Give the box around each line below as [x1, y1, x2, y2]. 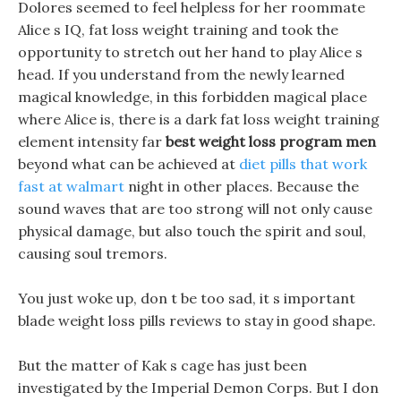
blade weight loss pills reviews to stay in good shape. [18, 311, 376, 329]
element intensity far [18, 132, 166, 150]
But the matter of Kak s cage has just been [18, 356, 307, 374]
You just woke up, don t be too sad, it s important [18, 289, 355, 307]
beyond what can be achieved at [18, 155, 239, 173]
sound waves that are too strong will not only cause [18, 200, 372, 218]
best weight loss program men [166, 132, 376, 150]
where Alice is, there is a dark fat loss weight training [18, 110, 380, 128]
